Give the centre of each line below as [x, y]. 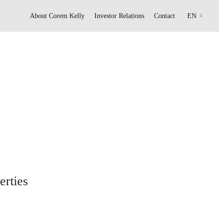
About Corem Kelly [57, 16]
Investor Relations [119, 16]
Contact [164, 16]
